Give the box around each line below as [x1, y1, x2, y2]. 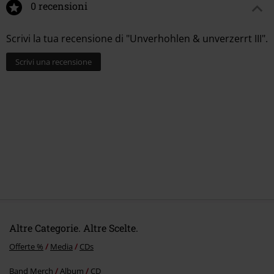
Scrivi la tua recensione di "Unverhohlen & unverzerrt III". [6, 32, 268, 46]
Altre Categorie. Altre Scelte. [9, 221, 138, 235]
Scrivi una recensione [15, 56, 92, 68]
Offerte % [9, 241, 43, 253]
